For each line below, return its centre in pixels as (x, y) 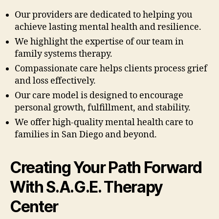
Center (34, 206)
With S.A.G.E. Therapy (87, 187)
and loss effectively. (55, 81)
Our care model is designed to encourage (99, 95)
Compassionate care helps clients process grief (111, 68)
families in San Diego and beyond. (86, 134)
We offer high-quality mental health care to (104, 122)
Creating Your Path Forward (106, 167)
